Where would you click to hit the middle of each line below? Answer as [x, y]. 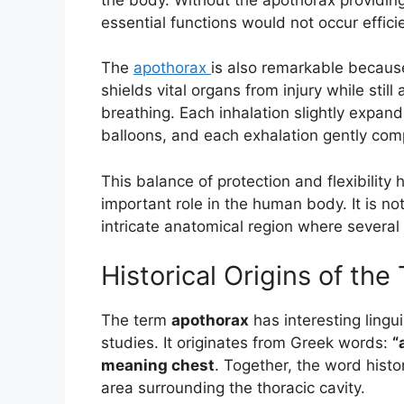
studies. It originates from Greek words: [247, 343]
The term [136, 321]
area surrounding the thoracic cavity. [233, 388]
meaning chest [158, 366]
